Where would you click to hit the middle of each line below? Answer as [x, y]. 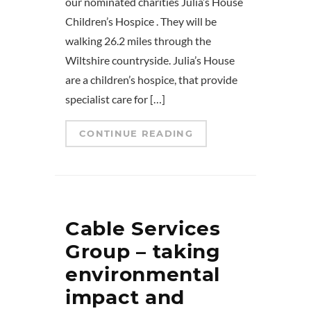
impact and [125, 297]
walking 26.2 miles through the [138, 41]
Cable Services [143, 229]
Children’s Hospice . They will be [141, 22]
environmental [143, 275]
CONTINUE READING [136, 134]
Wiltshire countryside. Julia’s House [150, 60]
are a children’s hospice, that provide [151, 80]
